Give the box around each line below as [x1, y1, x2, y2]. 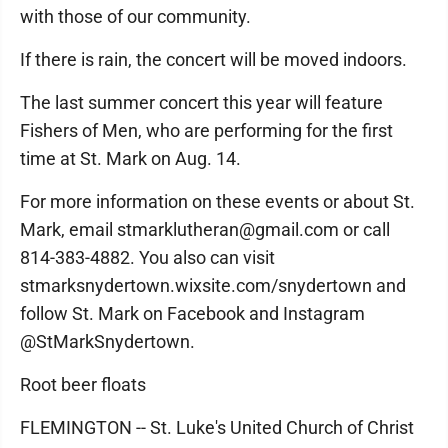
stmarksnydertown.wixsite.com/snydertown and [20, 275, 406, 296]
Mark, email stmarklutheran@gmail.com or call [20, 219, 390, 240]
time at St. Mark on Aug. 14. [20, 148, 241, 169]
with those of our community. [20, 6, 251, 27]
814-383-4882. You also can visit [20, 247, 275, 268]
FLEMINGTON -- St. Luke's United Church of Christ [20, 417, 414, 438]
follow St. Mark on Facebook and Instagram [20, 303, 365, 324]
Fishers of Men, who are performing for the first [20, 120, 393, 141]
